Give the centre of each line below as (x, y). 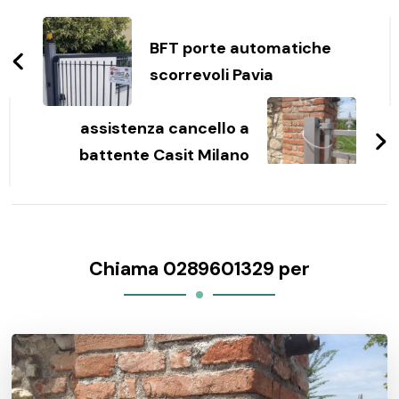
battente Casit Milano (164, 155)
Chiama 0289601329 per (199, 269)
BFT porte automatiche (241, 48)
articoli (61, 48)
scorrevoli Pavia (212, 74)
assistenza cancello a (164, 128)
